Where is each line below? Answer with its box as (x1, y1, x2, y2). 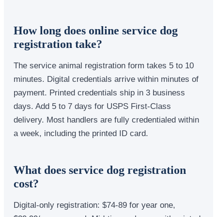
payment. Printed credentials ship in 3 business (14, 88, 185, 97)
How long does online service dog (14, 24, 178, 37)
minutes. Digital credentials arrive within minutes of (14, 74, 199, 83)
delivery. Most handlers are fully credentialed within (14, 115, 199, 124)
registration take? (14, 37, 102, 50)
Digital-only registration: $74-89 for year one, (14, 200, 175, 209)
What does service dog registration (14, 163, 186, 176)
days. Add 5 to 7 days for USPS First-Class (14, 101, 171, 110)
